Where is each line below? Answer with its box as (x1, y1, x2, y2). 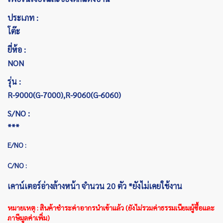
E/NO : (7, 140, 26, 149)
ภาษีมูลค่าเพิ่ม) (7, 213, 50, 222)
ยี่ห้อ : (7, 44, 26, 55)
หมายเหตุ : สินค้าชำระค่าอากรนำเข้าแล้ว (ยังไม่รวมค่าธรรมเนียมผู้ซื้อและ (7, 203, 215, 212)
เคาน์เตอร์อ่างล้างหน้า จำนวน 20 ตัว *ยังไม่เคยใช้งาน (7, 180, 182, 191)
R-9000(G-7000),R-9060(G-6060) (7, 89, 121, 100)
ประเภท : (7, 12, 38, 23)
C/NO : (7, 160, 27, 170)
